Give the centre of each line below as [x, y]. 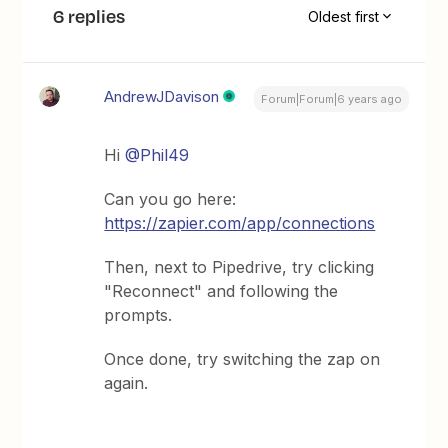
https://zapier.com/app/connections [240, 223]
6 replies [89, 16]
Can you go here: [170, 199]
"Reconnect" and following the [221, 291]
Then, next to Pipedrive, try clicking [239, 267]
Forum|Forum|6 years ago [331, 99]
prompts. [138, 315]
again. [126, 383]
